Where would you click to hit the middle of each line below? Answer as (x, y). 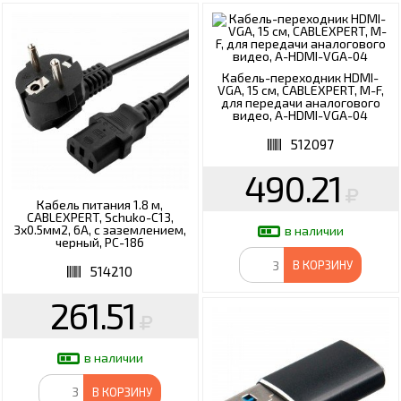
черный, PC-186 (100, 242)
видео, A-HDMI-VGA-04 (301, 115)
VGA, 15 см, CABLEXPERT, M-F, (300, 90)
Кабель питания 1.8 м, (100, 204)
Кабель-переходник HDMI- (301, 78)
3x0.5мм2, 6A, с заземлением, (100, 229)
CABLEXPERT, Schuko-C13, (100, 217)
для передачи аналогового (300, 103)
